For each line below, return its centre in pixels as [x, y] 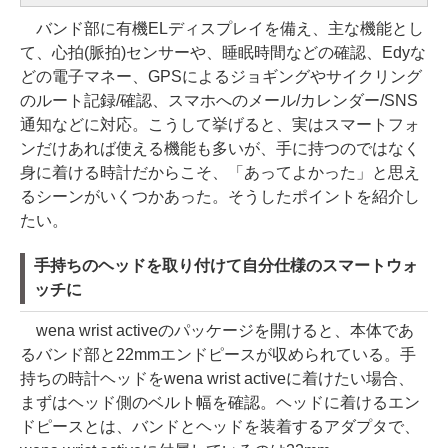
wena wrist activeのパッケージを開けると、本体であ [217, 330]
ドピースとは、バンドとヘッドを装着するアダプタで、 [220, 426]
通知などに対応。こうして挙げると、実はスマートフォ [220, 124]
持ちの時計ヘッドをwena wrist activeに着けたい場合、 [217, 378]
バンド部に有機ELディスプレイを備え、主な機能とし [222, 28]
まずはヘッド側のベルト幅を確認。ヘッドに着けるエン [220, 402]
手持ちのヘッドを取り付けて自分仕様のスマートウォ [226, 265]
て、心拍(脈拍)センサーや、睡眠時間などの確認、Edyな [223, 52]
